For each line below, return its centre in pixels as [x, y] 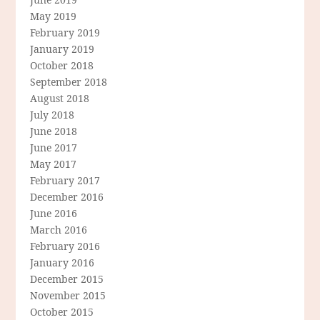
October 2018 [62, 66]
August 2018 [60, 99]
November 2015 [68, 296]
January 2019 [62, 49]
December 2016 [67, 197]
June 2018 [54, 131]
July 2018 [52, 115]
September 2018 [69, 82]
